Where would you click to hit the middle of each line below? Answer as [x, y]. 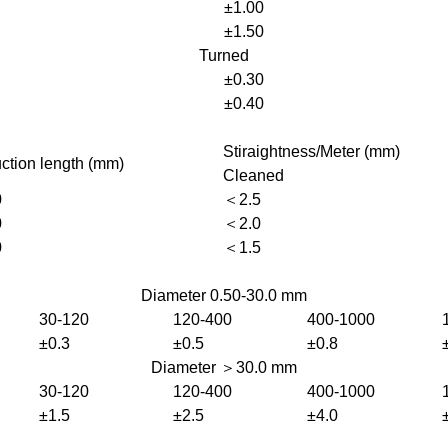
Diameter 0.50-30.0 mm [224, 295]
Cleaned [253, 175]
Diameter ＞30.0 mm [224, 367]
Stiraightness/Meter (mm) [311, 151]
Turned [224, 55]
